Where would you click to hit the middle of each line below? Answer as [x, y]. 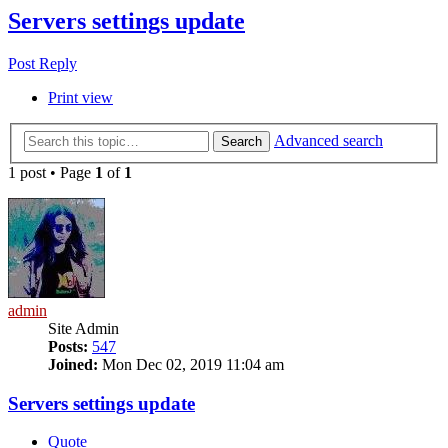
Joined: [73, 364]
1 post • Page [51, 172]
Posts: [68, 346]
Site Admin [83, 328]
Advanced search [328, 140]
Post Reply [42, 64]
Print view [80, 98]
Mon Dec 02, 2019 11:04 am [191, 364]
